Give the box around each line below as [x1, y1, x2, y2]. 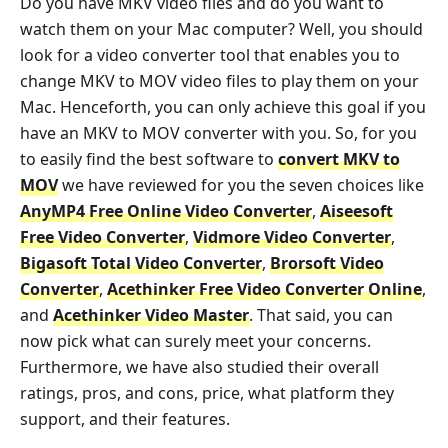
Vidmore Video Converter [193, 226, 391, 248]
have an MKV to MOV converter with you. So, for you [20, 122, 417, 144]
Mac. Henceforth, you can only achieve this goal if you [20, 96, 426, 118]
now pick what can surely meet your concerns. [20, 330, 371, 352]
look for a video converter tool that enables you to [20, 44, 400, 66]
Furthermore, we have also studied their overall [20, 356, 379, 378]
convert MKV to [278, 148, 400, 170]
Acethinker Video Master [53, 304, 249, 326]
